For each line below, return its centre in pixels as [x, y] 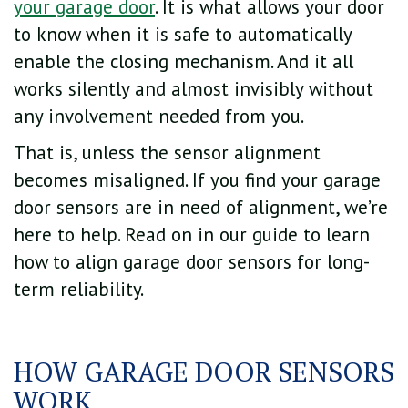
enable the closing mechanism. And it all [184, 61]
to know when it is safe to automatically [183, 34]
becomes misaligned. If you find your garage [197, 179]
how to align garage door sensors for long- [192, 261]
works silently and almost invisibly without [194, 88]
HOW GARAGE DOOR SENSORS [204, 371]
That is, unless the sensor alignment [167, 152]
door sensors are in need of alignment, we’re [201, 207]
